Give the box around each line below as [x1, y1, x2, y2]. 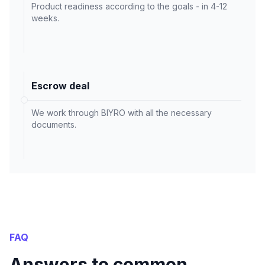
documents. [31, 119, 76, 130]
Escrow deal [31, 80, 89, 92]
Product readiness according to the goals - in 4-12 [31, 1, 227, 12]
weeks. [31, 13, 59, 24]
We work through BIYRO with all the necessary [31, 108, 212, 118]
